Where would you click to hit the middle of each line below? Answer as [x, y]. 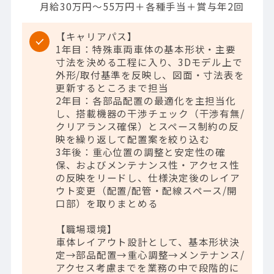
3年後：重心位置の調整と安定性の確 [141, 151]
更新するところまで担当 [112, 87]
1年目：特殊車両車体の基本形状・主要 [146, 49]
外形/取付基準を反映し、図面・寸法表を [150, 74]
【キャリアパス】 [97, 36]
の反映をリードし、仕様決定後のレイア [148, 177]
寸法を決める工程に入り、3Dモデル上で [149, 61]
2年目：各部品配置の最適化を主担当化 [146, 100]
